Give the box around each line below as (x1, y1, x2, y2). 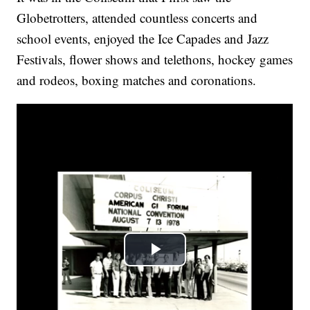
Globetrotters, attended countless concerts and (17, 9, 258, 27)
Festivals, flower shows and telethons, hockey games (17, 51, 293, 69)
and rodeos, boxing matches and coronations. (17, 71, 257, 89)
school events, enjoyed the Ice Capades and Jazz (17, 30, 269, 48)
